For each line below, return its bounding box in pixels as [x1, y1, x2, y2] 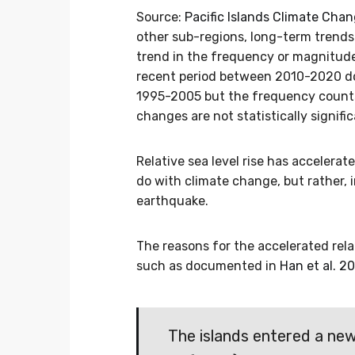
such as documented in [136, 258, 280, 274]
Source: [136, 10, 185, 25]
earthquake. [136, 193, 208, 209]
